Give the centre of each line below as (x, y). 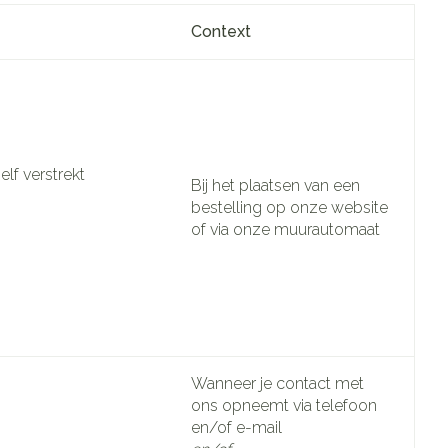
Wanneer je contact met (277, 383)
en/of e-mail (236, 427)
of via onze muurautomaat (285, 229)
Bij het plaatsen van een (275, 185)
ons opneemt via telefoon (284, 405)
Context (221, 31)
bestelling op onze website (289, 207)
